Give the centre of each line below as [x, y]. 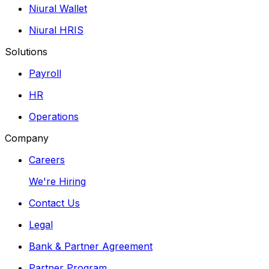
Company [27, 138]
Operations [54, 116]
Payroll [45, 73]
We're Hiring [57, 181]
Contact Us [54, 203]
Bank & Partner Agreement [91, 246]
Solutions [26, 51]
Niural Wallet [58, 8]
